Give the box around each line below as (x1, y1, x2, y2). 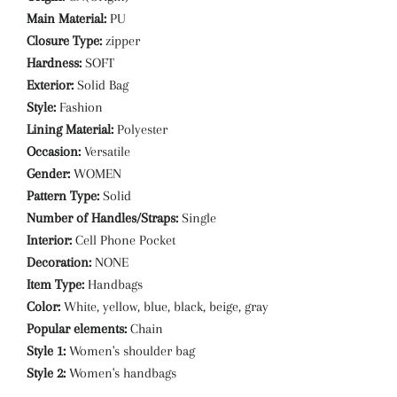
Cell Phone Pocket (72, 232, 175, 248)
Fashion (56, 99, 103, 115)
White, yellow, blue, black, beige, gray (60, 299, 269, 315)
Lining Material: (27, 121, 113, 137)
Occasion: (27, 144, 81, 160)
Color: (27, 299, 60, 315)
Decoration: (27, 254, 91, 270)
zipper (102, 33, 140, 49)
